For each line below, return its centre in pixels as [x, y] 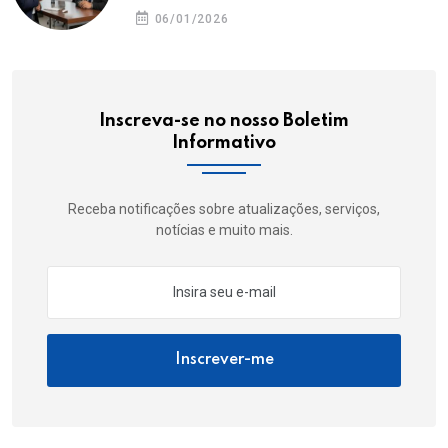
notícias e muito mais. [224, 229]
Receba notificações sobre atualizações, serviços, [224, 208]
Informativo [224, 142]
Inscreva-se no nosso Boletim [224, 120]
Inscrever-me [224, 359]
